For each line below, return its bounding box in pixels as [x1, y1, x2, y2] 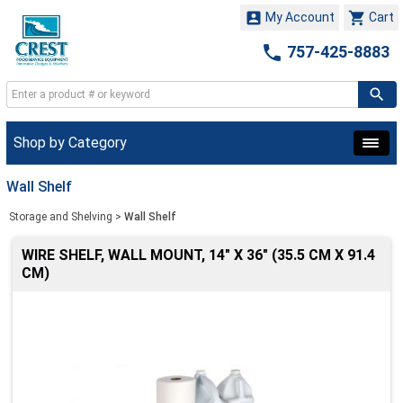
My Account [263, 10, 335, 24]
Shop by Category [13, 134, 127, 151]
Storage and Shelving [9, 210, 112, 223]
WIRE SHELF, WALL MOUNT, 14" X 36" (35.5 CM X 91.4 [22, 246, 375, 264]
